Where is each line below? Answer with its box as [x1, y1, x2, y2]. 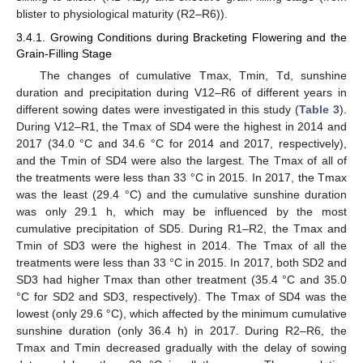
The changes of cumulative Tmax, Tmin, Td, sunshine [39, 68, 347, 82]
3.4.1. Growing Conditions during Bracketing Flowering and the [16, 30, 347, 44]
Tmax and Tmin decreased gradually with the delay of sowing [16, 340, 347, 354]
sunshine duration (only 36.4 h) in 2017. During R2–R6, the [16, 323, 347, 337]
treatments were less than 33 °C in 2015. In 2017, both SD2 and [16, 255, 347, 269]
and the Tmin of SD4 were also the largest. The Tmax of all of [16, 153, 347, 167]
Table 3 [299, 102, 340, 116]
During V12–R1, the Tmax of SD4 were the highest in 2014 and [16, 119, 347, 133]
